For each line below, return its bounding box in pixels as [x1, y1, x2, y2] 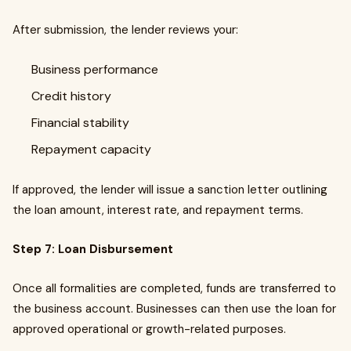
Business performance [31, 61, 161, 78]
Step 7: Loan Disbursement [13, 241, 173, 257]
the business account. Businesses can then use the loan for [13, 301, 336, 317]
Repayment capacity [31, 141, 154, 157]
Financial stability [31, 114, 132, 131]
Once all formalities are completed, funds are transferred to [13, 280, 336, 296]
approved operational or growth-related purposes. [13, 321, 286, 337]
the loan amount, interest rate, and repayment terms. [13, 202, 303, 218]
